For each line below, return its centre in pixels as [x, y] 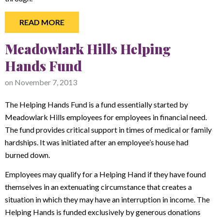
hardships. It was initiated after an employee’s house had [97, 142]
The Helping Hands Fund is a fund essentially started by [96, 104]
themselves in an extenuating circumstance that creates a [98, 187]
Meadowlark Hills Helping [88, 48]
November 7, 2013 [46, 82]
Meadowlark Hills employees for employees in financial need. [106, 117]
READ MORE [42, 22]
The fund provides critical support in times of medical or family [108, 129]
